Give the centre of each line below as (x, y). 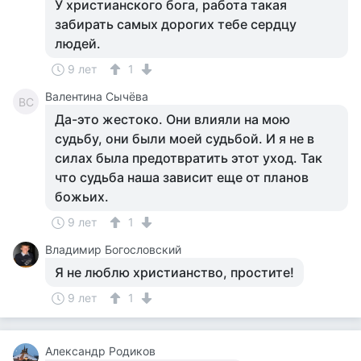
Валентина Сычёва (97, 96)
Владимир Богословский (113, 249)
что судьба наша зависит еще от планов (182, 177)
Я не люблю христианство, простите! (174, 272)
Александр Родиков (100, 351)
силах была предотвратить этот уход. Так (189, 158)
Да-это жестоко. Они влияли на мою (172, 119)
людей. (78, 44)
